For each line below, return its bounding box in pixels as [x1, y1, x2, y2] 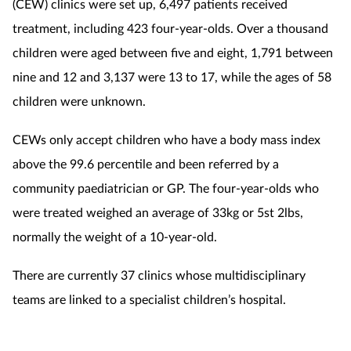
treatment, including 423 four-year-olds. [13, 20, 237, 35]
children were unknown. [13, 92, 146, 108]
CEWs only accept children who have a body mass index [13, 131, 320, 147]
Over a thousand [237, 20, 328, 35]
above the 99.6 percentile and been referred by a [13, 155, 279, 171]
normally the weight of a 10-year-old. [13, 228, 217, 244]
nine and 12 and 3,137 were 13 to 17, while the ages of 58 [13, 68, 331, 84]
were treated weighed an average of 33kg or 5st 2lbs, [13, 204, 303, 219]
